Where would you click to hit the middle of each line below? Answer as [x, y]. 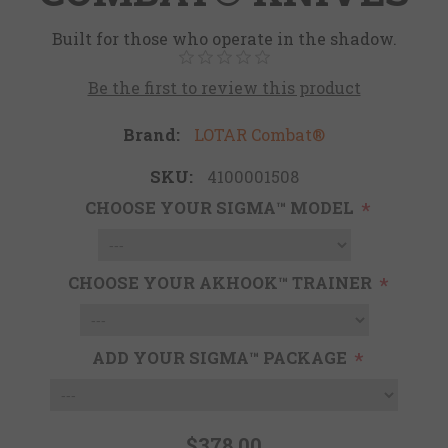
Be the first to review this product [224, 88]
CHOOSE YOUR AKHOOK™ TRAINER [219, 283]
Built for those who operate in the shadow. [224, 39]
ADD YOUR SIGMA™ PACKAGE [219, 358]
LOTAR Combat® [259, 135]
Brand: [152, 135]
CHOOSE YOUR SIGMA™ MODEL [219, 208]
